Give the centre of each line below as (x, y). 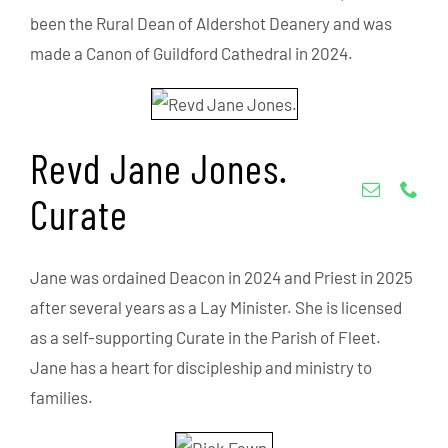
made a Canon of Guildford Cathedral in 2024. (191, 52)
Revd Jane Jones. (158, 167)
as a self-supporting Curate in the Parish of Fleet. (205, 336)
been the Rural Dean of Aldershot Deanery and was (210, 22)
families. (61, 396)
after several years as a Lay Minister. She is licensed (215, 306)
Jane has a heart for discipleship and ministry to (200, 366)
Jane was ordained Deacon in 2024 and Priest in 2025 (221, 276)
